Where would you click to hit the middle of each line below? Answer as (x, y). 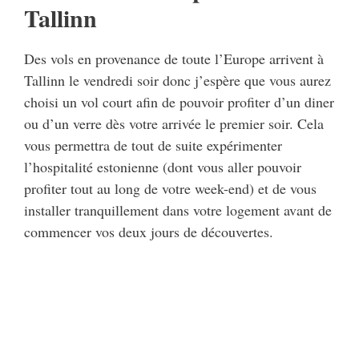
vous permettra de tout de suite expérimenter (153, 145)
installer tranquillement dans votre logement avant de (178, 210)
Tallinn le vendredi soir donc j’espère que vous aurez (177, 81)
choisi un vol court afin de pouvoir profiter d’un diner (179, 102)
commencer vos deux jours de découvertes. (149, 232)
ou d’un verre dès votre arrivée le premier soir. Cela (174, 124)
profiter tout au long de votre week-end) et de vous (170, 189)
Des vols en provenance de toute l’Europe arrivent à (174, 59)
